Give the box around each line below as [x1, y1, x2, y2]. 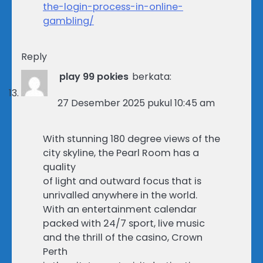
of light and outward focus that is [43, 174, 201, 188]
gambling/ [43, 14, 94, 28]
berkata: [132, 69, 171, 83]
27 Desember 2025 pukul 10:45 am [58, 96, 215, 110]
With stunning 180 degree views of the [43, 131, 220, 146]
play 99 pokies [59, 69, 129, 83]
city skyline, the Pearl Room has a [43, 146, 199, 160]
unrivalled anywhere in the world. [43, 188, 197, 202]
